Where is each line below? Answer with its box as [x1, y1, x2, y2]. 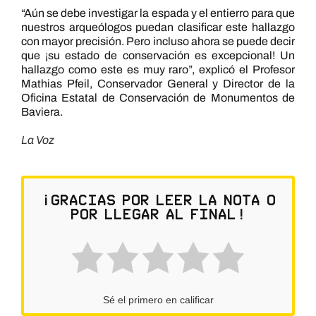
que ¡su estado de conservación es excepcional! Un [20, 49, 296, 62]
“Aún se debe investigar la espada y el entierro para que [20, 7, 296, 20]
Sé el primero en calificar [102, 294, 214, 306]
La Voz [20, 134, 54, 147]
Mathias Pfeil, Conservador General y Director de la [20, 78, 296, 90]
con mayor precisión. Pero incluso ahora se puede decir [20, 35, 296, 48]
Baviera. [20, 106, 63, 119]
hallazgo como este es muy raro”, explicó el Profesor [20, 63, 296, 76]
